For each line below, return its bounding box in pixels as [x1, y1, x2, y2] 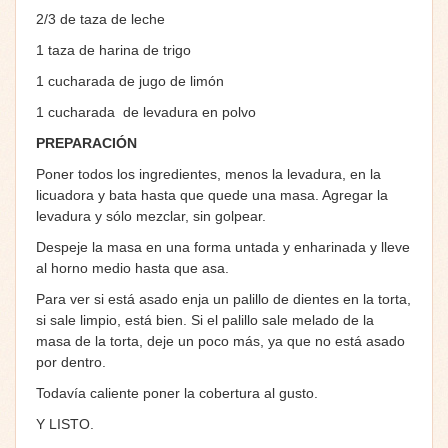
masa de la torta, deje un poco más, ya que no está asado [36, 332, 405, 349]
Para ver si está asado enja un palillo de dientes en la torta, [36, 290, 411, 307]
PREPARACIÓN [36, 134, 137, 151]
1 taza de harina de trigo [36, 41, 191, 58]
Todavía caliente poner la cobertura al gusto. [36, 384, 318, 401]
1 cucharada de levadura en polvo [36, 103, 256, 120]
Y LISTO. [36, 415, 94, 432]
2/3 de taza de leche [36, 10, 165, 27]
